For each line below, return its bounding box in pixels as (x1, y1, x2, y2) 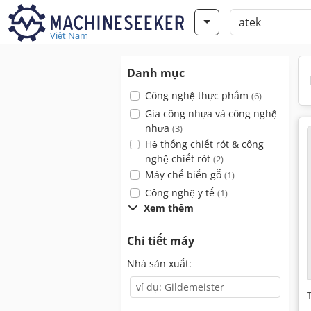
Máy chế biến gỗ (144, 168, 224, 181)
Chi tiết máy (127, 233, 194, 249)
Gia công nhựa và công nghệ (144, 107, 277, 120)
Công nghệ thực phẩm (144, 89, 251, 102)
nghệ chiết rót (144, 152, 213, 165)
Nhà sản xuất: (127, 257, 192, 270)
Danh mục (127, 65, 185, 81)
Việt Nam (50, 29, 88, 42)
